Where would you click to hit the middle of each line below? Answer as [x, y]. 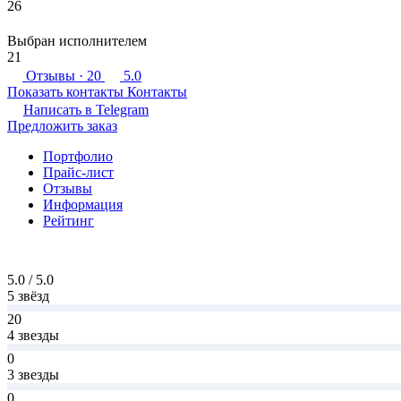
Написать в [60, 109]
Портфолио [78, 156]
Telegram [122, 109]
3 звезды [33, 374]
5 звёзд [28, 295]
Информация [83, 204]
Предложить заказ [62, 125]
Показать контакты [65, 91]
